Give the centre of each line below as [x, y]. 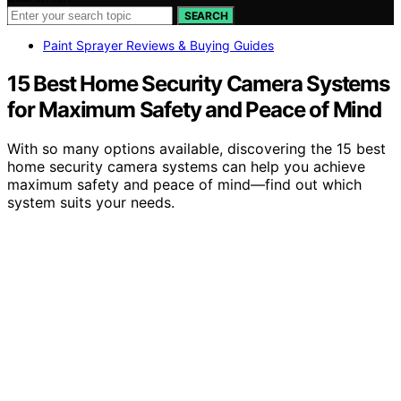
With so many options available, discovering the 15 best [196, 149]
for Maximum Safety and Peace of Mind [194, 109]
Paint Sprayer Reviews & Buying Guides [158, 45]
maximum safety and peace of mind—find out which [184, 185]
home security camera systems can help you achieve [186, 167]
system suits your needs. [91, 203]
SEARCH [206, 15]
